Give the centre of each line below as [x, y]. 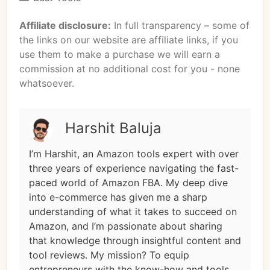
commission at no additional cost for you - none [130, 69]
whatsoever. [47, 83]
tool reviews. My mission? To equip [109, 255]
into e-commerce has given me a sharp [118, 197]
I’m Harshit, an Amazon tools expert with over [133, 154]
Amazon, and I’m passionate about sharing [125, 226]
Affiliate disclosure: [65, 26]
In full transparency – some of [181, 26]
